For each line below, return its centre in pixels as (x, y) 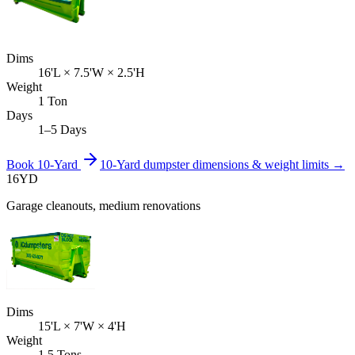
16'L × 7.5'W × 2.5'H (92, 73)
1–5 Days (62, 130)
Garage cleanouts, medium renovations (103, 206)
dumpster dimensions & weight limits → (242, 165)
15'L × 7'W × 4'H (82, 326)
